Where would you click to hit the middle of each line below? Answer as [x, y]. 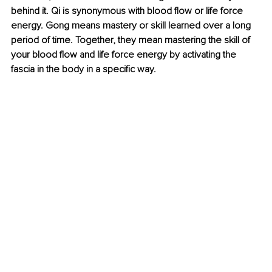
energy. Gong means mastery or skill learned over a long [132, 26]
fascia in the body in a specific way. [83, 70]
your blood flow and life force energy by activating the [125, 55]
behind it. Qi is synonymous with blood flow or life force [128, 11]
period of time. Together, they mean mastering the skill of [132, 40]
